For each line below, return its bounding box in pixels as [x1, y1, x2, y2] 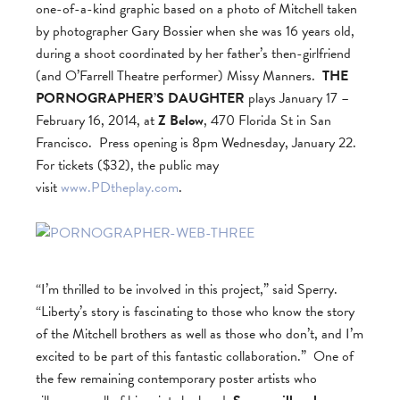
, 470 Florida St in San [204, 110, 331, 132]
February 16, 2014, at [36, 110, 158, 132]
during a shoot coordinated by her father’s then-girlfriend [36, 43, 351, 65]
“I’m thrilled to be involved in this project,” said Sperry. [36, 279, 341, 301]
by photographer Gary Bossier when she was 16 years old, [36, 21, 354, 43]
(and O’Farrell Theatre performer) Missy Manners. [36, 65, 322, 87]
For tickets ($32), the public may [36, 154, 219, 177]
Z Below [158, 110, 204, 132]
